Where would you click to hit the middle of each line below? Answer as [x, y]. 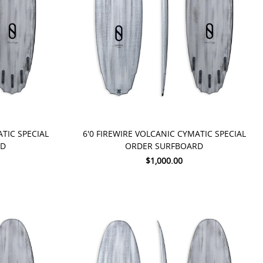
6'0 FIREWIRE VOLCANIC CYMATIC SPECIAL [164, 134]
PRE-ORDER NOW [118, 110]
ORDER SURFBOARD [164, 146]
